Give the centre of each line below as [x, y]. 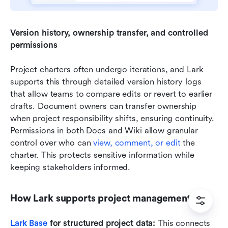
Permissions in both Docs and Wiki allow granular [104, 131]
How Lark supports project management [101, 199]
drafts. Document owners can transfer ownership [104, 106]
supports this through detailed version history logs [106, 82]
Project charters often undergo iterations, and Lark [107, 70]
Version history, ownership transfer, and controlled [109, 33]
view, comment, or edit [137, 143]
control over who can [52, 143]
